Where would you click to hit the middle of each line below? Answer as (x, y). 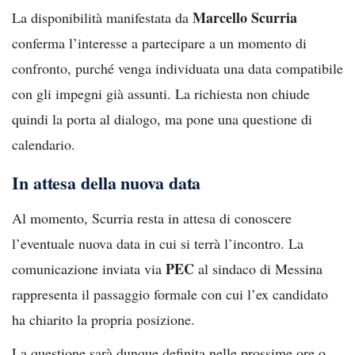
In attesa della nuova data (107, 182)
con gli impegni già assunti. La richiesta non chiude (161, 93)
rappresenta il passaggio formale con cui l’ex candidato (170, 294)
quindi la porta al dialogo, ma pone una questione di (162, 118)
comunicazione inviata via (89, 268)
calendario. (44, 144)
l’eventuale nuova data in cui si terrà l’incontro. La (158, 243)
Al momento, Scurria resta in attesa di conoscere (152, 218)
